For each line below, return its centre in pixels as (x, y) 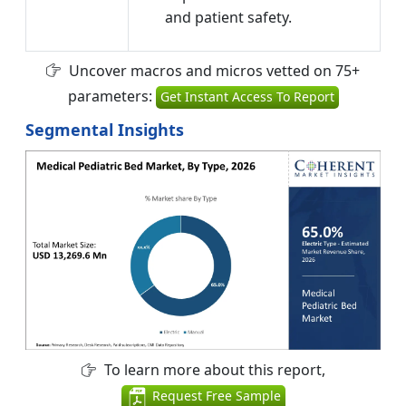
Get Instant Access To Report (247, 96)
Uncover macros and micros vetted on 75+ (213, 70)
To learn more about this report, (213, 370)
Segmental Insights (105, 129)
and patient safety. (228, 17)
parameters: (111, 96)
